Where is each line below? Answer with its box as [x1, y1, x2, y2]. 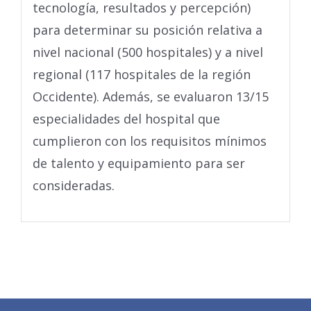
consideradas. [32, 177, 115, 194]
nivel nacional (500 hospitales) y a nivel [32, 44, 263, 61]
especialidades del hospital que [32, 110, 220, 128]
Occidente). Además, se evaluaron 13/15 [32, 88, 269, 106]
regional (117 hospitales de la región [32, 66, 251, 83]
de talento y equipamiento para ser [32, 155, 245, 172]
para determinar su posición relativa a [32, 22, 262, 39]
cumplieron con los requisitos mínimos [32, 133, 267, 150]
